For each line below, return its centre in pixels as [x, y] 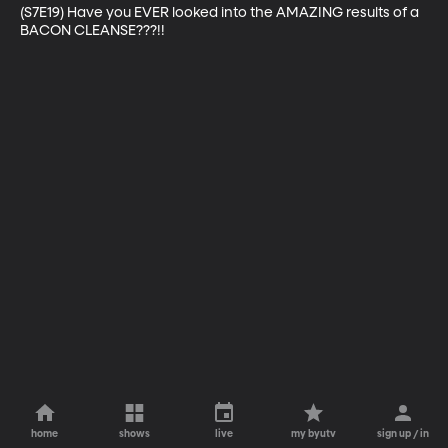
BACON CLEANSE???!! [92, 30]
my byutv [314, 434]
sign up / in [403, 434]
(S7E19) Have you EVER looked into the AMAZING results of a [221, 12]
